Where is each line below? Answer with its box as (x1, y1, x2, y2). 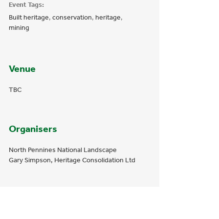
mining (9, 23, 29, 32)
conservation (52, 13, 92, 22)
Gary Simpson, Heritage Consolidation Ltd (9, 156, 135, 164)
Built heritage (9, 13, 49, 22)
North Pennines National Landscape (9, 146, 117, 154)
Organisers (9, 123, 57, 134)
